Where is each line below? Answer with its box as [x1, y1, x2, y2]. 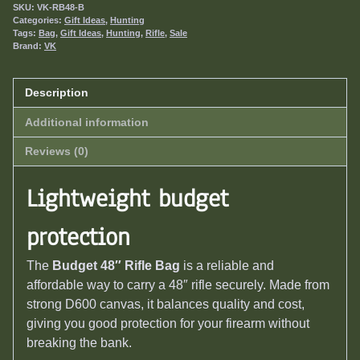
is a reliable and [180, 259, 274, 273]
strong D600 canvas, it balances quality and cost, [27, 297, 305, 312]
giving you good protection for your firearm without [27, 317, 309, 331]
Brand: [13, 41, 44, 51]
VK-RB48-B [37, 2, 84, 12]
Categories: [13, 15, 64, 25]
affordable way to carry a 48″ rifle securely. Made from [27, 278, 329, 292]
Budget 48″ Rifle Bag [52, 259, 180, 273]
